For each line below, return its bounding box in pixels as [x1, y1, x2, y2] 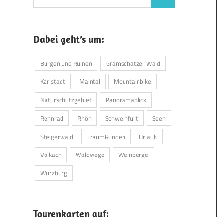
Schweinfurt [105, 113, 139, 123]
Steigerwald [40, 131, 73, 141]
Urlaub [139, 131, 157, 141]
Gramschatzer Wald [106, 58, 160, 68]
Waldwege [75, 150, 105, 160]
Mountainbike [114, 77, 152, 87]
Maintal [79, 77, 100, 87]
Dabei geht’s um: [33, 32, 104, 45]
